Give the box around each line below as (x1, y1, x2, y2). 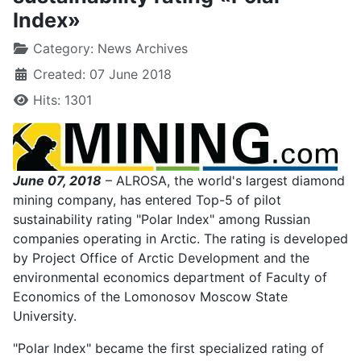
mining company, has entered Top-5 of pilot (13, 192, 281, 208)
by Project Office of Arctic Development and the (13, 250, 309, 266)
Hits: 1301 (33, 92, 92, 108)
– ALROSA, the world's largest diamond (102, 172, 345, 189)
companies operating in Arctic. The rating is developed (13, 230, 348, 247)
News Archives (98, 40, 188, 56)
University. (13, 308, 77, 324)
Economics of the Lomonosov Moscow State (13, 288, 288, 305)
